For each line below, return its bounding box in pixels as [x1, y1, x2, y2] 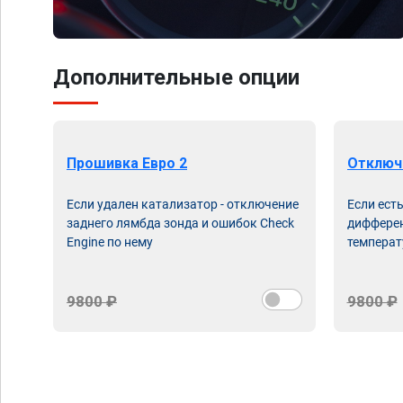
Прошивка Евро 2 [67, 155, 187, 172]
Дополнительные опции [53, 65, 300, 90]
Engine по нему [67, 235, 153, 249]
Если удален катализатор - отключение [67, 197, 299, 211]
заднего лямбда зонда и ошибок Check [67, 216, 294, 230]
